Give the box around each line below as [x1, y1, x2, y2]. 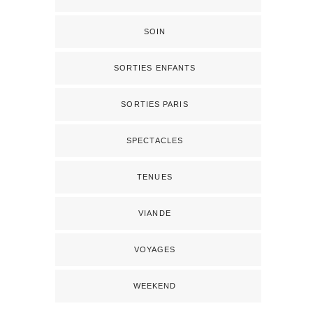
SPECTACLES [126, 136, 183, 145]
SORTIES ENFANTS [113, 64, 196, 73]
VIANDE [138, 209, 171, 218]
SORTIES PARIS [121, 100, 189, 109]
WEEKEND [133, 282, 177, 291]
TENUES [137, 173, 173, 182]
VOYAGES [133, 245, 176, 254]
